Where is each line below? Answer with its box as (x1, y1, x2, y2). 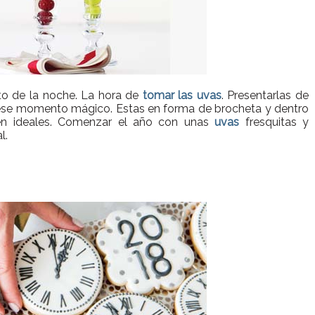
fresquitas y (245, 115, 309, 129)
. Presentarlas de (221, 88, 309, 102)
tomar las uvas (142, 88, 221, 102)
